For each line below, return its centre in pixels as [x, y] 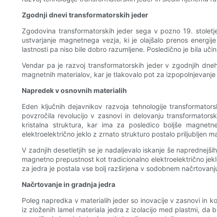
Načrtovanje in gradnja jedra [69, 185]
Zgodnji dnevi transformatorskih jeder [85, 15]
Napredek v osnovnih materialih [74, 91]
